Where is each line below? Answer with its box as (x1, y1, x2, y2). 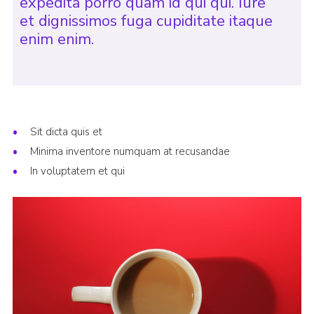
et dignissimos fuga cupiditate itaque (19, 11, 273, 32)
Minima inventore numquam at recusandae (29, 144, 230, 159)
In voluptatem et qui (29, 164, 125, 179)
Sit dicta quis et (29, 125, 102, 139)
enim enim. (19, 29, 94, 50)
